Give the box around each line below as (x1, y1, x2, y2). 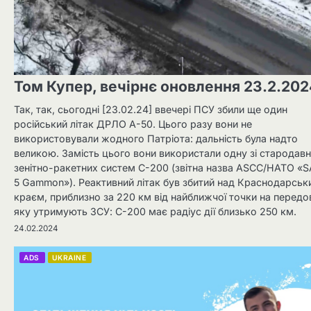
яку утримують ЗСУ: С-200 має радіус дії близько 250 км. (14, 205, 296, 218)
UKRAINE (51, 253, 86, 262)
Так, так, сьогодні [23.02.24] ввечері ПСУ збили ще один (14, 103, 287, 116)
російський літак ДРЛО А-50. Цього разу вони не (14, 118, 252, 131)
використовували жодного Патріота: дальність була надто (14, 133, 298, 145)
